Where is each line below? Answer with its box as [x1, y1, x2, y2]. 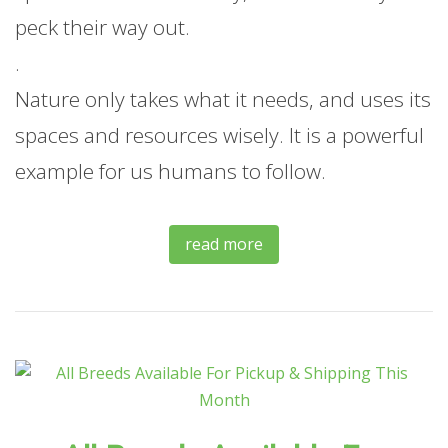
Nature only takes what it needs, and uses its [15, 85, 431, 114]
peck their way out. [15, 13, 190, 42]
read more [185, 233, 263, 256]
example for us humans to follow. [15, 157, 326, 186]
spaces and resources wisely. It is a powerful [15, 121, 424, 150]
